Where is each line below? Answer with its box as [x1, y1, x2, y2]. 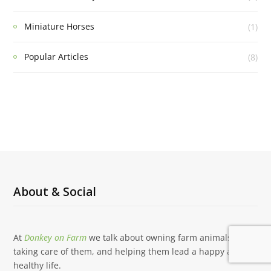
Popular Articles [24, 51, 88, 63]
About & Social [13, 184, 96, 200]
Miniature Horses [24, 21, 94, 33]
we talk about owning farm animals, [89, 232, 234, 244]
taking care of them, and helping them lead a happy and [13, 246, 243, 258]
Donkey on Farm [24, 232, 87, 244]
